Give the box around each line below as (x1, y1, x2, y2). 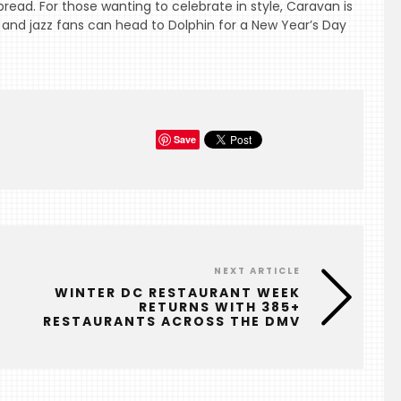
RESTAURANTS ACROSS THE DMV (43, 312, 302, 331)
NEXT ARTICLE (214, 264, 302, 278)
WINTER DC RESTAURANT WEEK (55, 284, 302, 303)
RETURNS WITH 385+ (139, 298, 302, 317)
